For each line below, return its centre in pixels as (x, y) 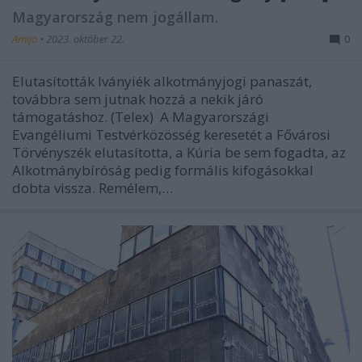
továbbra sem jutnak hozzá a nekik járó (138, 99)
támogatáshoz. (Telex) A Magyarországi (141, 116)
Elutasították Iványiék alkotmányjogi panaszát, (162, 81)
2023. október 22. (85, 38)
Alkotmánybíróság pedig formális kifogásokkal (163, 170)
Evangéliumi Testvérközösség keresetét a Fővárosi (171, 134)
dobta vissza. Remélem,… (93, 187)
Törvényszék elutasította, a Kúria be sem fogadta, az (179, 152)
